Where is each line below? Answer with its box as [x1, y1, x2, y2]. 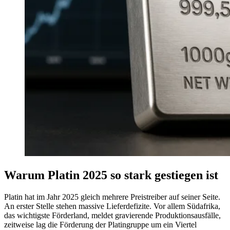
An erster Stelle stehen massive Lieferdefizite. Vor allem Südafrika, [4, 202, 220, 211]
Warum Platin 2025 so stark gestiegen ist [4, 168, 218, 182]
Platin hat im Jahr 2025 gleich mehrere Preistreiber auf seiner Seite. [4, 193, 220, 202]
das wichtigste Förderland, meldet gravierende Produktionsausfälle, [4, 211, 221, 220]
